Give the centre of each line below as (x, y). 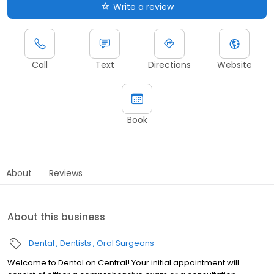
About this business (56, 217)
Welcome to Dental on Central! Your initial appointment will (123, 263)
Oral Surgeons (125, 243)
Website (234, 65)
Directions (169, 65)
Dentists (76, 243)
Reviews (66, 173)
